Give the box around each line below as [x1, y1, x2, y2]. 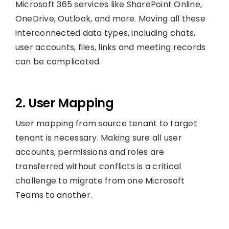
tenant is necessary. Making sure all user [15, 131, 182, 144]
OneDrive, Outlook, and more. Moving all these [15, 12, 205, 25]
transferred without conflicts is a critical [15, 160, 181, 172]
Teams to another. [15, 189, 93, 201]
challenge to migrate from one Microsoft [15, 174, 185, 187]
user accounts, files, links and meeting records [15, 41, 206, 53]
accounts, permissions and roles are [15, 146, 165, 158]
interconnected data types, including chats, [15, 27, 196, 39]
